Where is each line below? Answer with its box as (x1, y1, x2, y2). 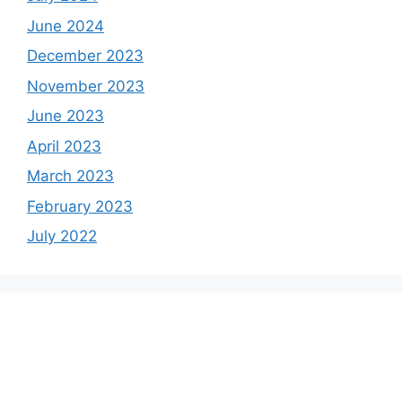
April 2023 (27, 136, 101, 155)
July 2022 (27, 227, 97, 246)
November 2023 (27, 76, 144, 95)
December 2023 (27, 47, 144, 66)
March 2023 (27, 167, 114, 186)
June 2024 (27, 16, 104, 35)
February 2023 (27, 197, 133, 215)
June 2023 (27, 107, 104, 126)
